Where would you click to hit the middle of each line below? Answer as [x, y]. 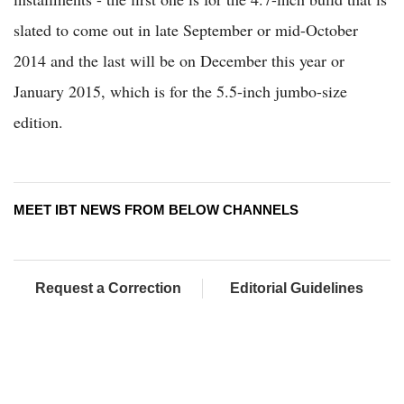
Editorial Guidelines [297, 289]
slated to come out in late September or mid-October [186, 30]
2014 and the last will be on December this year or [179, 61]
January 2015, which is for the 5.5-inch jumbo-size [180, 92]
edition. [38, 122]
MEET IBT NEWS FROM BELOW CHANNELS [156, 210]
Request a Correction [108, 289]
